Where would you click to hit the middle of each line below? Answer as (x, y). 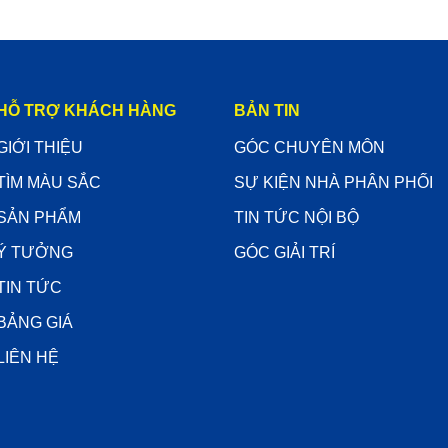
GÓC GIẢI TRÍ (284, 252)
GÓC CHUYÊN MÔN (309, 147)
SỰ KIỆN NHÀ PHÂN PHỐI (333, 182)
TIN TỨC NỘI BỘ (296, 217)
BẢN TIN (267, 110)
